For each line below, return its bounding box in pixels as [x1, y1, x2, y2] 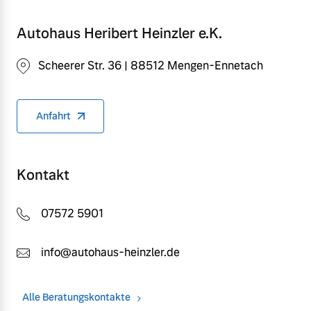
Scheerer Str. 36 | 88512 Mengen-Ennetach [38, 58, 263, 73]
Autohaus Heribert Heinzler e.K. [17, 24, 222, 42]
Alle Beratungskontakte [22, 291, 131, 304]
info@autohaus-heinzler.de [41, 245, 180, 260]
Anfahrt [36, 110, 71, 123]
